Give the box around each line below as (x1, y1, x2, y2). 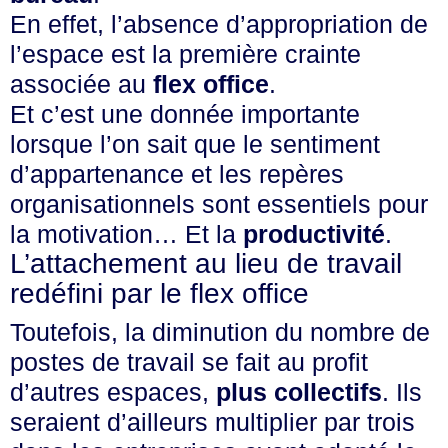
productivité (243, 220, 385, 248)
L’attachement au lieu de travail (10, 248, 402, 279)
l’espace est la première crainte (10, 40, 361, 68)
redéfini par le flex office (10, 278, 309, 309)
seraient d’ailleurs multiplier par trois (10, 408, 415, 436)
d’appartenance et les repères (10, 160, 344, 188)
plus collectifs (216, 378, 382, 406)
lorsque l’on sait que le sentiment (10, 130, 380, 158)
